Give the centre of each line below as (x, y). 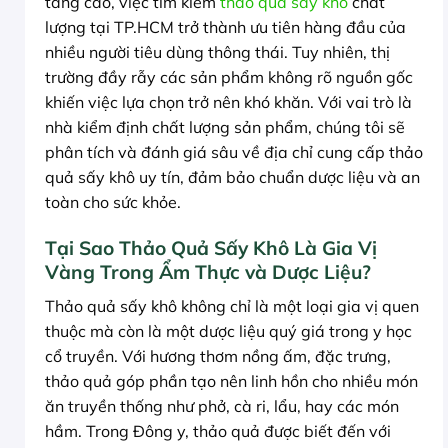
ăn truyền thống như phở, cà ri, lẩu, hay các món (222, 405)
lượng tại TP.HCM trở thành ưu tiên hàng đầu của (225, 27)
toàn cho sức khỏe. (113, 202)
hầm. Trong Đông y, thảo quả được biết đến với (218, 430)
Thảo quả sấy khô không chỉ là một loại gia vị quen (232, 305)
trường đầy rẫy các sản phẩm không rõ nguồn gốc (229, 77)
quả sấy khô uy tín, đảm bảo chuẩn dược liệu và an (232, 177)
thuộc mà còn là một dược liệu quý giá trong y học (228, 330)
